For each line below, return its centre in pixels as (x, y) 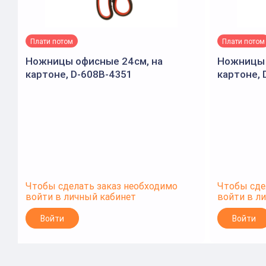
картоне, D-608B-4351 (79, 74)
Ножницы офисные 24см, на (94, 61)
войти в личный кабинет (81, 197)
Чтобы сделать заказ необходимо (102, 186)
